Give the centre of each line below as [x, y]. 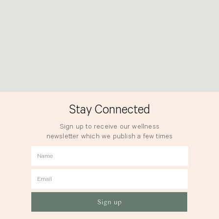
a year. [109, 147]
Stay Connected [109, 111]
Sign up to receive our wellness [109, 127]
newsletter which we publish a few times [109, 137]
